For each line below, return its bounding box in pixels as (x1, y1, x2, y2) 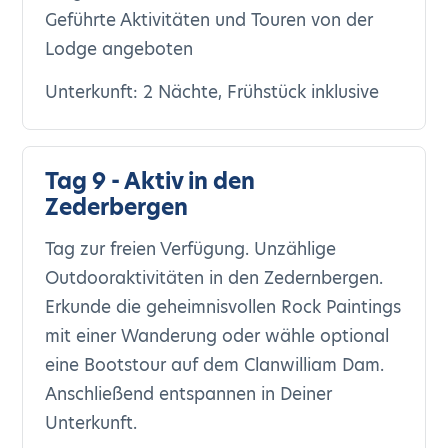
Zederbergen (45, 192, 189, 223)
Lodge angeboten (45, 37, 194, 61)
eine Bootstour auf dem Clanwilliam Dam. (45, 353, 385, 377)
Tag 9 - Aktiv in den (45, 166, 256, 197)
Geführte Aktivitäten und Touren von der (45, 8, 374, 32)
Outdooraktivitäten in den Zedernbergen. (45, 266, 384, 290)
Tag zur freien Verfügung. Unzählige (45, 237, 337, 261)
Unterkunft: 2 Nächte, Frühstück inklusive (45, 80, 380, 104)
